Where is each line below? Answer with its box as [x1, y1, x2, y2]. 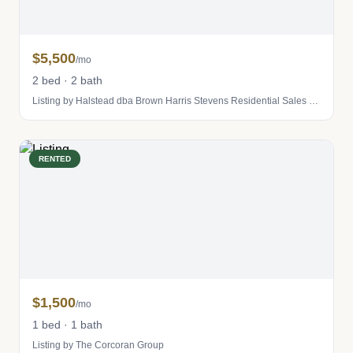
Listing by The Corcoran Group [32, 340, 164, 351]
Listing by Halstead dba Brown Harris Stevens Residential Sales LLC [309, 95, 318, 106]
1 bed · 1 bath [32, 318, 102, 331]
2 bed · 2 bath [32, 74, 102, 87]
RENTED [39, 154, 71, 163]
